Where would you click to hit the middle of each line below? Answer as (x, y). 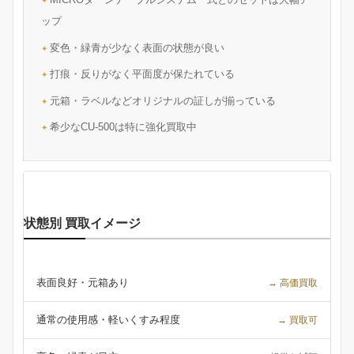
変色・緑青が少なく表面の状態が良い (137, 47)
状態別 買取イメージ (82, 223)
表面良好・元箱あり (83, 282)
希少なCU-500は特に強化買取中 (123, 127)
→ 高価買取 (293, 282)
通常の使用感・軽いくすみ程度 (108, 319)
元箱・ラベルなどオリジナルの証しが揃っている (163, 100)
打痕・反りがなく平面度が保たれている (142, 74)
